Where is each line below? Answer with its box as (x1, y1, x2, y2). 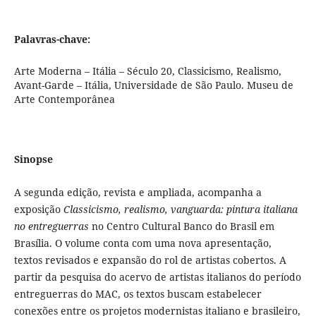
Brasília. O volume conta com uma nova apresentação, (13, 236, 272, 250)
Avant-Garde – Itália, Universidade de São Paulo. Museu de (13, 78, 293, 92)
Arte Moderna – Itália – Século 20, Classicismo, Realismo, (13, 64, 281, 78)
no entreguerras (13, 219, 89, 233)
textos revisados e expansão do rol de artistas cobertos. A (13, 253, 286, 267)
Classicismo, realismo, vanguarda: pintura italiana (63, 202, 298, 217)
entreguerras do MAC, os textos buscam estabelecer (13, 287, 262, 301)
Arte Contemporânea (13, 92, 115, 107)
